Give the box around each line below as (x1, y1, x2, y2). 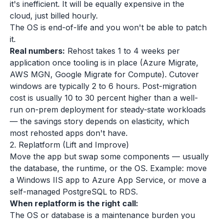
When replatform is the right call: (10, 198, 138, 208)
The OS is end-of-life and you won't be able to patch (10, 22, 207, 32)
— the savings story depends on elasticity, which (10, 116, 189, 126)
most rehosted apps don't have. (10, 128, 128, 138)
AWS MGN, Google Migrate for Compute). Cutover (10, 69, 199, 79)
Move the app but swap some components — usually (10, 152, 209, 161)
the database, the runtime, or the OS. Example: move (10, 163, 207, 173)
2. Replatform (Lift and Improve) (10, 140, 129, 150)
